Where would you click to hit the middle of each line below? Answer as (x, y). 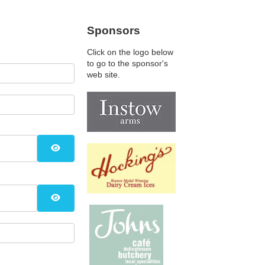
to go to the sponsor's (128, 63)
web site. (104, 75)
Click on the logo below (130, 52)
